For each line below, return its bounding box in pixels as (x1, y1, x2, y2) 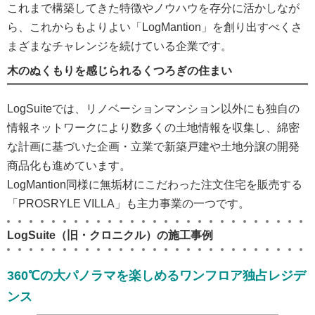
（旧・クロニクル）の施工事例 (56, 229, 213, 241)
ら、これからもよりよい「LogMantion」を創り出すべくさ (7, 21, 302, 33)
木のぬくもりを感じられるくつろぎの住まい (7, 65, 232, 77)
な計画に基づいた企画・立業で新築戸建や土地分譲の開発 (7, 141, 300, 153)
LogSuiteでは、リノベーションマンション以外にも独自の (7, 103, 300, 115)
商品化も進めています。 (7, 160, 131, 172)
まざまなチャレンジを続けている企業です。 (7, 40, 232, 52)
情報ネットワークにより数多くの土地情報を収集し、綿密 (7, 122, 300, 134)
